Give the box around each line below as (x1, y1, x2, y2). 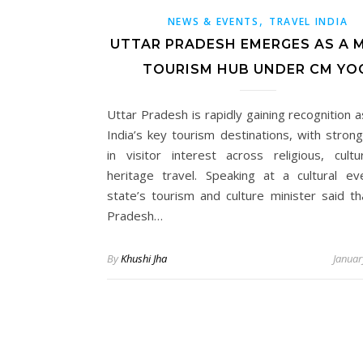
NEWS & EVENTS (167, 14, 259, 28)
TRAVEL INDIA (268, 14, 348, 28)
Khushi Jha (121, 250, 167, 266)
